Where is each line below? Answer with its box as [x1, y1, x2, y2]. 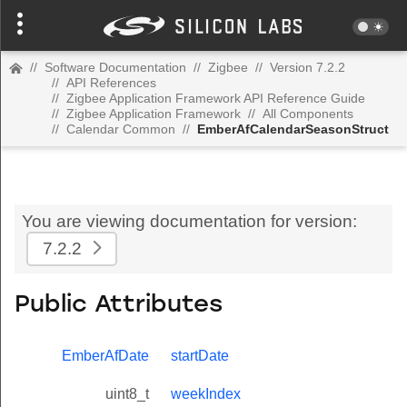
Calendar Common [66, 122, 175, 136]
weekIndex [171, 386, 241, 402]
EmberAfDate [62, 348, 149, 364]
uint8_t [105, 386, 149, 402]
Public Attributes [15, 293, 223, 318]
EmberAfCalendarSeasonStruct [197, 122, 389, 136]
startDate [171, 348, 229, 364]
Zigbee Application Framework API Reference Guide [66, 91, 365, 105]
